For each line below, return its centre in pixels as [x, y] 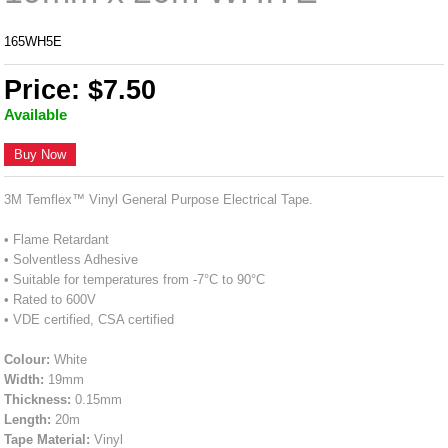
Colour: [27, 359]
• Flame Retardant [57, 239]
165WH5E [33, 41]
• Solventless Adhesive [71, 259]
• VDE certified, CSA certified [89, 319]
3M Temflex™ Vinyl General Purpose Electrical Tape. [159, 199]
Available [36, 114]
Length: [28, 419]
